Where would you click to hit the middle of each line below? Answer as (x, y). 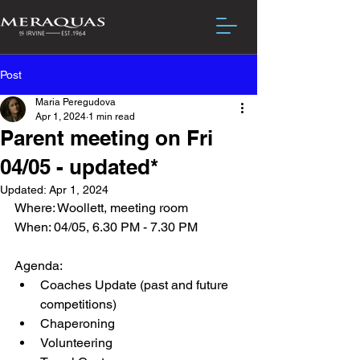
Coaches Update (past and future (136, 285)
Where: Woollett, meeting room (101, 208)
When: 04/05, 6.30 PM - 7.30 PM (106, 227)
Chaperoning (78, 323)
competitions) (78, 304)
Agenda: (39, 266)
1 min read (112, 117)
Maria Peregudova (76, 102)
